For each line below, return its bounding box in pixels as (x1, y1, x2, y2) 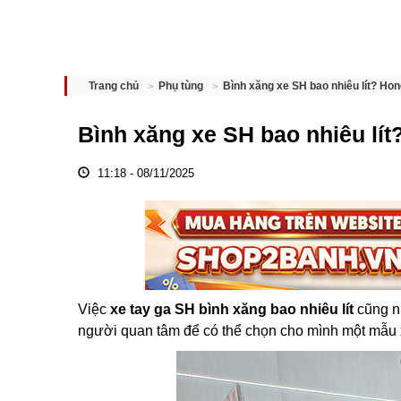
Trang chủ (89, 80, 139, 92)
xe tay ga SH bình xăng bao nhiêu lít (110, 302, 354, 317)
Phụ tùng (158, 80, 203, 92)
